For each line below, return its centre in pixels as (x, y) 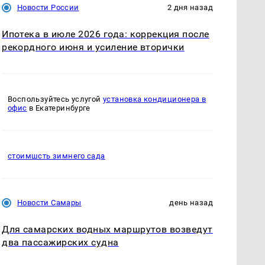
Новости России (48, 7)
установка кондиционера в (155, 99)
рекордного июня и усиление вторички (93, 47)
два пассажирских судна (60, 243)
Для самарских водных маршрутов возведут (107, 230)
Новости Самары (49, 203)
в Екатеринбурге (59, 108)
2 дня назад (190, 7)
